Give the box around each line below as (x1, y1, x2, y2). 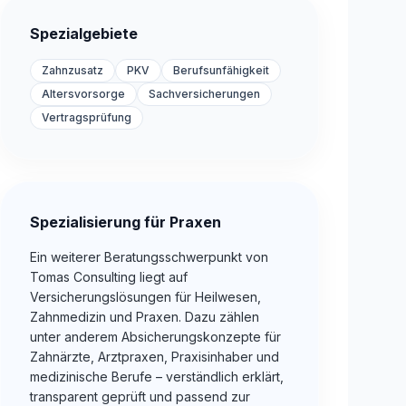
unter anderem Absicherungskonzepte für (30, 329, 281, 345)
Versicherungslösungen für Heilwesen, (30, 289, 261, 305)
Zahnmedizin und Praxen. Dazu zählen (30, 309, 259, 325)
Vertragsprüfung (42, 111, 131, 125)
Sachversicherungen (149, 87, 260, 101)
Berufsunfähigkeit (173, 63, 269, 78)
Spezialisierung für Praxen (30, 213, 221, 232)
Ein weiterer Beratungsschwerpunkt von (30, 249, 268, 266)
